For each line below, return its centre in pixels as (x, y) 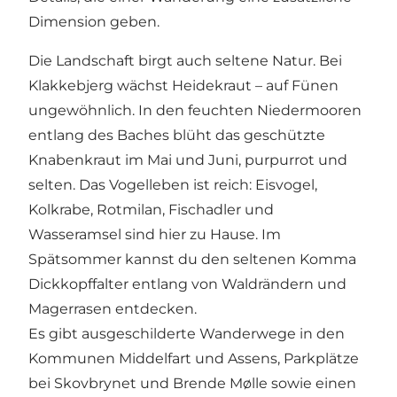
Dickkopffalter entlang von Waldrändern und (187, 284)
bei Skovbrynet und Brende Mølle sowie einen (192, 384)
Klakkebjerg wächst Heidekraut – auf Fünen (183, 86)
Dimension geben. (94, 22)
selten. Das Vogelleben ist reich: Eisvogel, (173, 185)
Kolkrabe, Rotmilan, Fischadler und (151, 210)
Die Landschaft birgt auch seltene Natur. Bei (185, 61)
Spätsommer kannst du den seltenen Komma (192, 260)
